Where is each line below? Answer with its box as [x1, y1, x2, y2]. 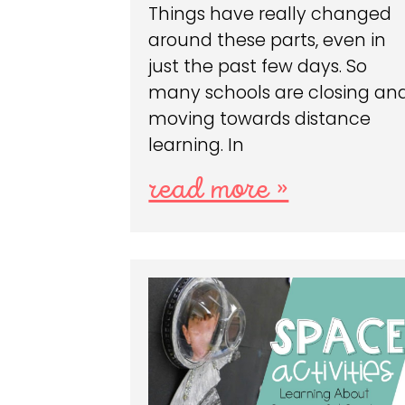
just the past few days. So [148, 53, 368, 79]
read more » [148, 174, 289, 206]
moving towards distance [148, 106, 372, 131]
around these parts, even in [148, 27, 387, 52]
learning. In [148, 132, 245, 157]
